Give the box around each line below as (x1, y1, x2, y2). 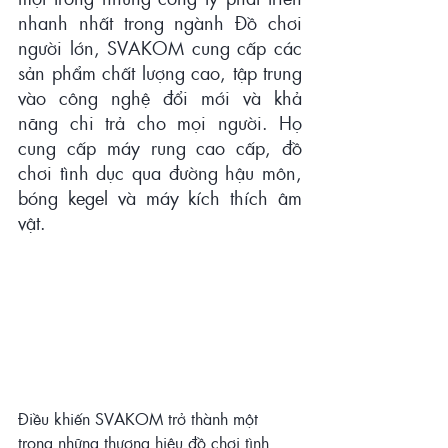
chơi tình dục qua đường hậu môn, (18, 159, 302, 185)
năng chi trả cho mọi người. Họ (18, 109, 302, 135)
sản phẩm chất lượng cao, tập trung (18, 59, 302, 85)
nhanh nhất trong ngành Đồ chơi (18, 9, 302, 35)
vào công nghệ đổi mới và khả (18, 84, 302, 110)
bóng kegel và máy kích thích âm (18, 184, 302, 210)
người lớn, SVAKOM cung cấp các (18, 34, 302, 60)
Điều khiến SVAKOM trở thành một (18, 407, 263, 431)
